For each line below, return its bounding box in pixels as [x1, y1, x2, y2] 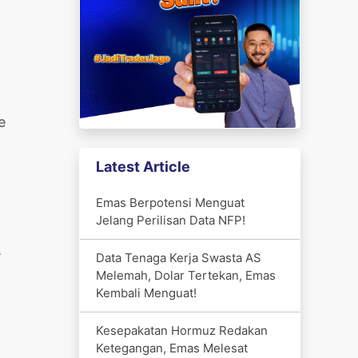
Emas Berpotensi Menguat [95, 194, 245, 210]
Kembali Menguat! [95, 284, 197, 300]
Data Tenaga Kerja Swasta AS [95, 249, 261, 265]
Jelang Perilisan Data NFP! [95, 212, 245, 228]
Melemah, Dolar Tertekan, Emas [95, 267, 276, 283]
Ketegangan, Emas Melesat [95, 340, 248, 356]
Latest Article [95, 157, 190, 175]
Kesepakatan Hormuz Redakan [95, 322, 268, 338]
